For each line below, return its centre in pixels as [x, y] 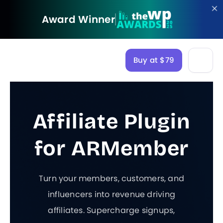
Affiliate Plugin [111, 121]
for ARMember [111, 148]
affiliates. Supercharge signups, [111, 210]
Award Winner [78, 19]
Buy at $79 [154, 60]
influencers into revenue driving [111, 194]
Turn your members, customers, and [111, 178]
